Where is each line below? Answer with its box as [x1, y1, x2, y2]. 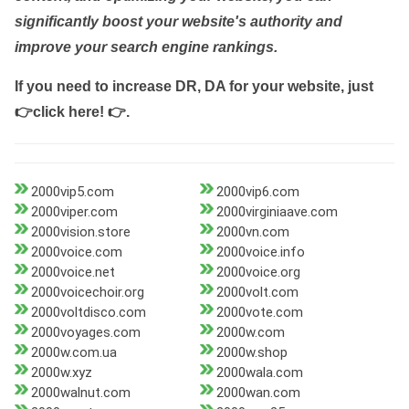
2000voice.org [215, 264, 300, 281]
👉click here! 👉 [15, 104, 126, 121]
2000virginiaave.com [215, 204, 338, 221]
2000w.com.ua [31, 344, 117, 362]
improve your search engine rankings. [15, 39, 278, 56]
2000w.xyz [31, 364, 92, 382]
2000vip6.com [215, 184, 299, 201]
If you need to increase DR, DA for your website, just [15, 79, 373, 95]
